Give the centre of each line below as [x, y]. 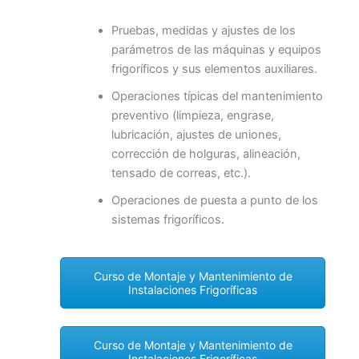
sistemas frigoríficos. [167, 219]
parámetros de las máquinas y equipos [216, 49]
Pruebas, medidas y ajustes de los [203, 30]
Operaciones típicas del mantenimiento [217, 96]
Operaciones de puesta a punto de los [214, 200]
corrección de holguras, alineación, [206, 153]
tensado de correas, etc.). [181, 173]
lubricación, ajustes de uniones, [196, 134]
